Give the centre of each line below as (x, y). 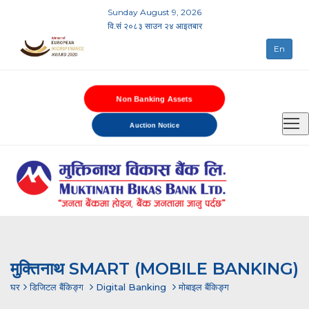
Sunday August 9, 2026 (154, 12)
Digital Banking (131, 287)
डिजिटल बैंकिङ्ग (57, 287)
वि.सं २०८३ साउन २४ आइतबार (154, 26)
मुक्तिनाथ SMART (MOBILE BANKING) (154, 269)
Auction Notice (154, 124)
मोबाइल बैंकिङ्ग (204, 287)
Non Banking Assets (154, 98)
